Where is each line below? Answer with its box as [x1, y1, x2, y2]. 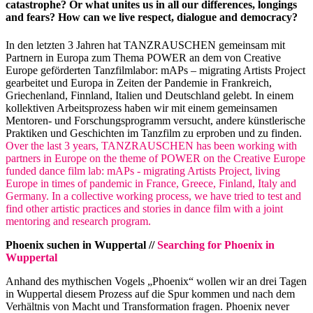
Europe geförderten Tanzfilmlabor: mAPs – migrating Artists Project [6, 64, 305, 76]
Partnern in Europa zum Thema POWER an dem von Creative [6, 51, 281, 64]
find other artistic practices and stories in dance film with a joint [6, 202, 283, 214]
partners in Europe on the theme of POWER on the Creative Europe [6, 152, 305, 164]
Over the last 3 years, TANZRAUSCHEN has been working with [6, 139, 297, 152]
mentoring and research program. [6, 214, 151, 227]
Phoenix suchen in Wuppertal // [6, 238, 157, 251]
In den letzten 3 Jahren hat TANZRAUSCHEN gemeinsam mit [6, 38, 285, 51]
